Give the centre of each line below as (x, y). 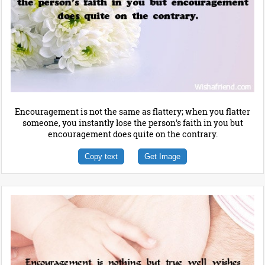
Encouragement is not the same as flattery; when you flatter (132, 111)
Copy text (101, 156)
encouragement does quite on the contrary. (132, 134)
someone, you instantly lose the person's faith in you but (132, 122)
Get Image (162, 156)
